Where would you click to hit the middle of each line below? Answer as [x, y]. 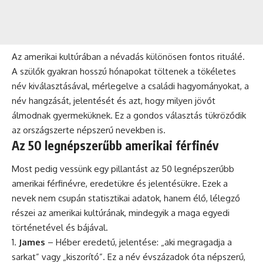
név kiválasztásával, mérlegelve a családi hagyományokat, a [130, 86]
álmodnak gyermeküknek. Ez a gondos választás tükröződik [129, 116]
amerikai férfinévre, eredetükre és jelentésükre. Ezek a [120, 183]
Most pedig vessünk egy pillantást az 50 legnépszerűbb [123, 168]
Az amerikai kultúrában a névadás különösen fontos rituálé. [128, 57]
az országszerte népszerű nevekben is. [89, 130]
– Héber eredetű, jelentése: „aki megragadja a [139, 242]
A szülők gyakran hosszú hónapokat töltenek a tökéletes [124, 72]
